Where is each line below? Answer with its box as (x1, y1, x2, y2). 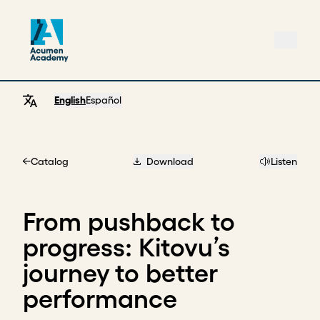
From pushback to (23, 207, 235, 236)
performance (23, 284, 177, 313)
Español (86, 94, 121, 106)
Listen (271, 156, 297, 167)
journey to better (23, 259, 217, 287)
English (54, 94, 86, 106)
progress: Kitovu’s (23, 233, 230, 261)
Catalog (30, 156, 69, 167)
